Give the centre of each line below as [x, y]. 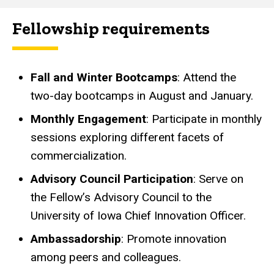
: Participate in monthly [204, 119]
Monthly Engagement [88, 119]
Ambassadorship [76, 239]
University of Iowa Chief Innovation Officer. [138, 215]
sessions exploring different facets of [127, 137]
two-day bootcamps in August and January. [142, 95]
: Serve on [218, 179]
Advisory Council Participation [112, 179]
